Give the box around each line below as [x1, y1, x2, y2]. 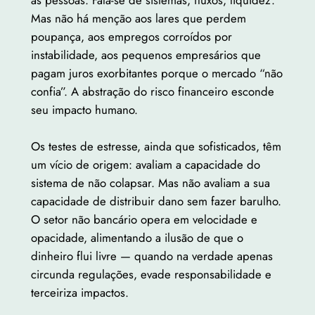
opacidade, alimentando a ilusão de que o [30, 229, 243, 247]
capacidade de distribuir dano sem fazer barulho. [30, 193, 281, 210]
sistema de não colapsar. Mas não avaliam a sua [30, 174, 270, 192]
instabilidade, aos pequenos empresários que [30, 46, 261, 64]
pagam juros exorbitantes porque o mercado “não [30, 65, 283, 82]
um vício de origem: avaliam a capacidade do [30, 156, 260, 174]
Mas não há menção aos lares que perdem [30, 10, 246, 27]
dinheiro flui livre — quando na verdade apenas [30, 247, 273, 265]
